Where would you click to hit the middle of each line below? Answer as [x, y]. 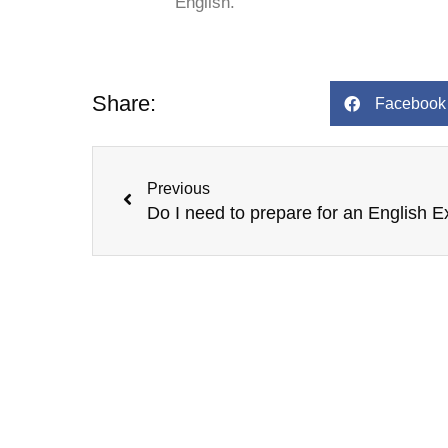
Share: [124, 103]
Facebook [410, 103]
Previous [178, 189]
